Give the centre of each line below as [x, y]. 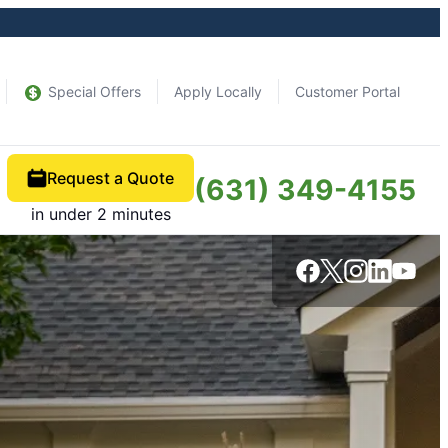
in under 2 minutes [100, 214]
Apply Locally [218, 91]
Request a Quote [110, 178]
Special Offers [94, 91]
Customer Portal [347, 91]
